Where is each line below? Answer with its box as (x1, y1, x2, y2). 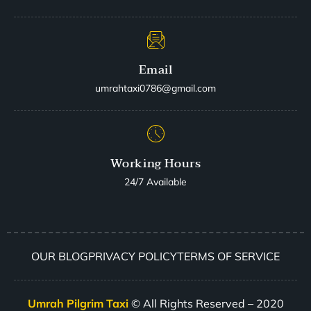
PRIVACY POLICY (88, 249, 177, 264)
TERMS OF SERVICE (177, 249, 280, 264)
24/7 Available (124, 176, 187, 189)
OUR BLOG (31, 249, 88, 264)
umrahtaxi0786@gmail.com (95, 82, 216, 95)
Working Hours (110, 153, 201, 174)
